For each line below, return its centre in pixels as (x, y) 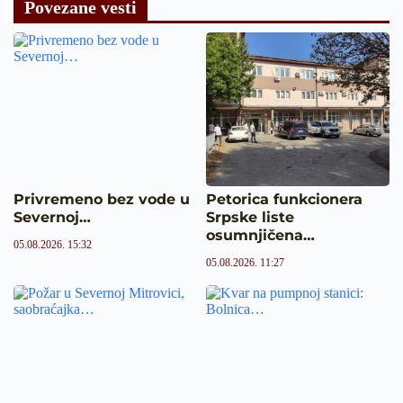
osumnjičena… (260, 235)
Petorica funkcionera (284, 199)
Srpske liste (250, 217)
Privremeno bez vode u (102, 199)
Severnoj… (52, 217)
